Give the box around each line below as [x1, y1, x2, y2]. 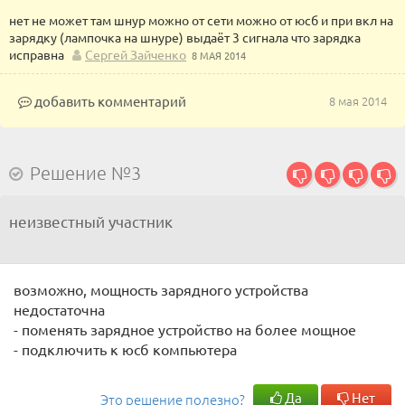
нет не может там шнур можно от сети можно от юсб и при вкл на [9, 12, 393, 28]
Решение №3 [30, 162, 141, 184]
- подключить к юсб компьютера [14, 340, 237, 358]
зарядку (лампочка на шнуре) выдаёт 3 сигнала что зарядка [9, 29, 361, 45]
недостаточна [14, 300, 105, 318]
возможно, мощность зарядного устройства [14, 280, 308, 298]
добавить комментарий [32, 92, 186, 109]
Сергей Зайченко [85, 46, 186, 62]
